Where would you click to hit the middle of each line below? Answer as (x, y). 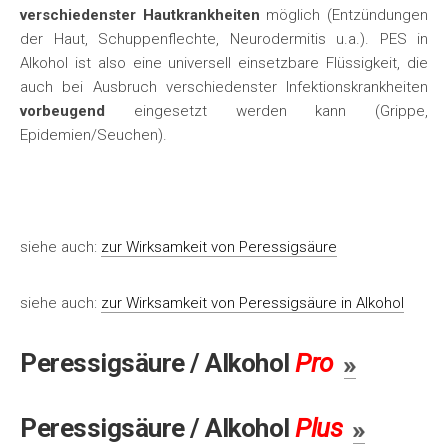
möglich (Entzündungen (344, 15)
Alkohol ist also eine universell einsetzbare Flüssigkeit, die (224, 63)
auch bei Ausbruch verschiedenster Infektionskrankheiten (224, 87)
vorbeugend (62, 111)
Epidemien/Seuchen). (93, 135)
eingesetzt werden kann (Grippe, (266, 111)
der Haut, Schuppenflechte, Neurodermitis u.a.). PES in (224, 39)
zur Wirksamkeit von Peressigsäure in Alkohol (252, 303)
